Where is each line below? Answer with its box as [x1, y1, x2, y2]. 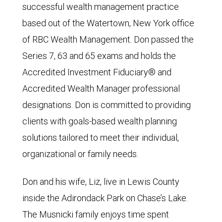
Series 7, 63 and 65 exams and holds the [22, 50, 176, 61]
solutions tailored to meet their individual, [22, 132, 179, 143]
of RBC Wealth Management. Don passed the [22, 34, 194, 45]
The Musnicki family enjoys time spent [22, 209, 169, 220]
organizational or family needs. [22, 148, 138, 160]
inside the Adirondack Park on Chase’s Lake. [22, 192, 188, 204]
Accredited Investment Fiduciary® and [22, 66, 171, 78]
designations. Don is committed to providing [22, 99, 191, 111]
